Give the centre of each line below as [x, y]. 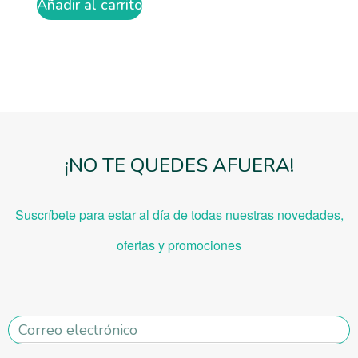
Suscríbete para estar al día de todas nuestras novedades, [179, 215]
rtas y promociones [188, 245]
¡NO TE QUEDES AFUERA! [179, 166]
